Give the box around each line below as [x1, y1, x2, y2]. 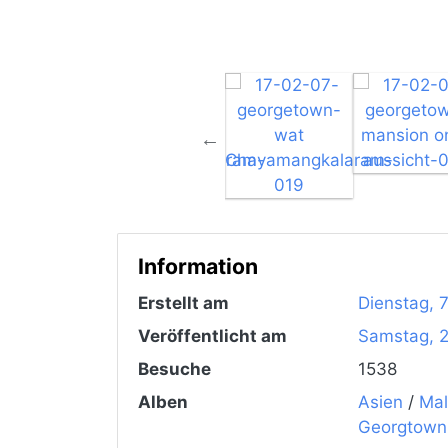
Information [138, 253, 258, 280]
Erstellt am [138, 293, 229, 314]
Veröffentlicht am [138, 326, 287, 347]
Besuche [138, 359, 211, 380]
